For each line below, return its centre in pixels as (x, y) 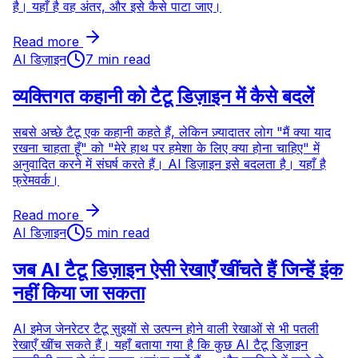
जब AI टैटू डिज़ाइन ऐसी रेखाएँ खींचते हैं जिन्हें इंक (178, 269)
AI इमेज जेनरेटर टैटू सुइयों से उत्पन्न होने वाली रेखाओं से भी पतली (166, 328)
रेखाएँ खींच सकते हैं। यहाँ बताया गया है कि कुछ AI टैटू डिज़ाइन (160, 344)
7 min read (118, 60)
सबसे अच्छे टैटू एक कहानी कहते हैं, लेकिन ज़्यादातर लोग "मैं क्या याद (172, 132)
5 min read (117, 233)
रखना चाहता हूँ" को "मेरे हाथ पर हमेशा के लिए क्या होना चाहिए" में (166, 148)
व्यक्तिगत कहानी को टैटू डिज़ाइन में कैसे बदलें (163, 97)
